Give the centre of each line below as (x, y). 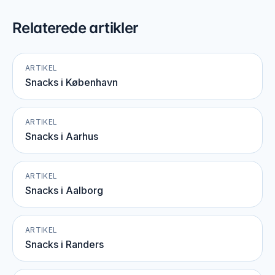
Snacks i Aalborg (64, 190)
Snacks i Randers (64, 244)
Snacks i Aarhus (62, 136)
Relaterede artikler (76, 28)
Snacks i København (72, 82)
